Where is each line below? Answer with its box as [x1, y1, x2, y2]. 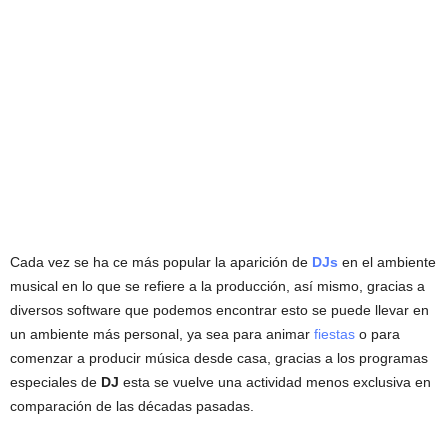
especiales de [10, 374, 101, 390]
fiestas [314, 326, 355, 342]
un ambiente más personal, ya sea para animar [10, 326, 314, 342]
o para [355, 326, 400, 342]
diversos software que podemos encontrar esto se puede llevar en [10, 302, 429, 318]
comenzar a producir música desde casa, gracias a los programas [10, 350, 428, 366]
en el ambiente [338, 254, 436, 270]
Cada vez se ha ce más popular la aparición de [10, 254, 312, 270]
